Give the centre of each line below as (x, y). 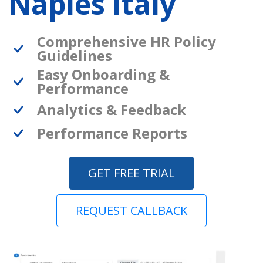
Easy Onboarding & (103, 75)
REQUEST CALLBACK (131, 211)
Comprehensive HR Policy (127, 42)
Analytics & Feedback (112, 110)
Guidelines (75, 56)
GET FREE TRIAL (131, 173)
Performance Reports (112, 133)
